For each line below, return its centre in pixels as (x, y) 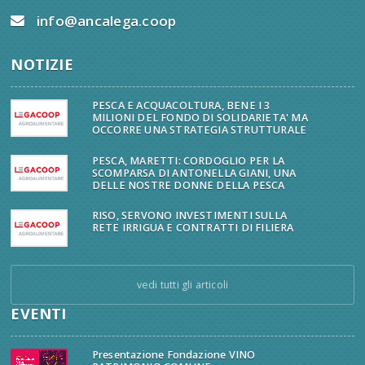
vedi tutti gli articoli (182, 284)
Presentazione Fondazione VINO (174, 354)
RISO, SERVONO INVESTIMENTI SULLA (189, 216)
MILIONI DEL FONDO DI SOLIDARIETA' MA (200, 118)
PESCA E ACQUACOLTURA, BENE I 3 (181, 106)
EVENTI (39, 313)
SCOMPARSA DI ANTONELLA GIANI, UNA (194, 173)
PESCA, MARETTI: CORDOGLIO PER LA (188, 161)
